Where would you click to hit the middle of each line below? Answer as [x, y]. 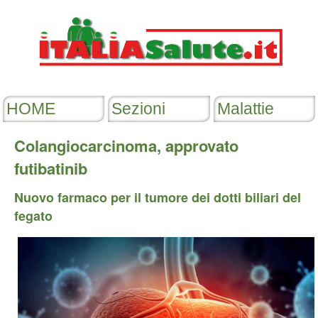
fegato [33, 216]
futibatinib [51, 168]
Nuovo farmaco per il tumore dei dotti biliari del [158, 197]
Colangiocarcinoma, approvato [126, 146]
